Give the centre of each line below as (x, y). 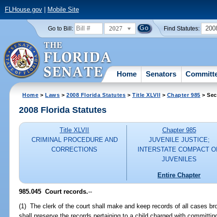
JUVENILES (179, 159)
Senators (161, 74)
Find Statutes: (182, 28)
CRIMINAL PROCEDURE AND (74, 140)
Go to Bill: (60, 28)
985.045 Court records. (54, 191)
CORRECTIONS (75, 150)
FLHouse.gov (23, 10)
